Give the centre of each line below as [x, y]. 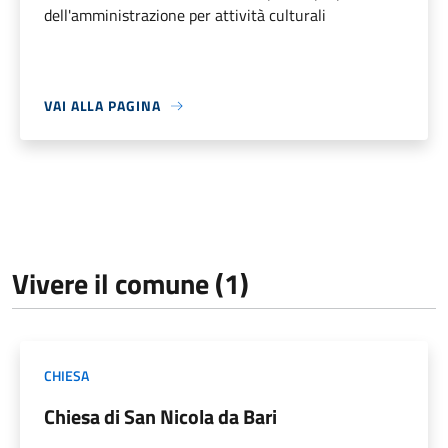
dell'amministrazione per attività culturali [185, 15]
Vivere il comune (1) [130, 284]
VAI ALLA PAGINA [102, 106]
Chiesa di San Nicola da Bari [160, 417]
